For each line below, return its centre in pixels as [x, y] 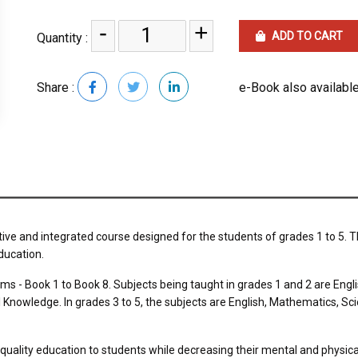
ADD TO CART [306, 36]
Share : [57, 88]
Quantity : [64, 38]
